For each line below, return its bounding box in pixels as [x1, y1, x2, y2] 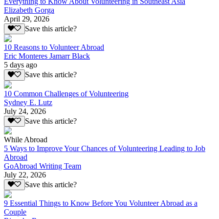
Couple [4, 208, 26, 217]
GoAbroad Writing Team [4, 162, 81, 171]
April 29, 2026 [4, 15, 49, 23]
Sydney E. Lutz [4, 98, 52, 107]
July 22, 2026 [4, 171, 46, 179]
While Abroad [4, 135, 47, 144]
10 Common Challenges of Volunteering [4, 89, 129, 98]
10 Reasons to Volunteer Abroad [4, 43, 104, 52]
